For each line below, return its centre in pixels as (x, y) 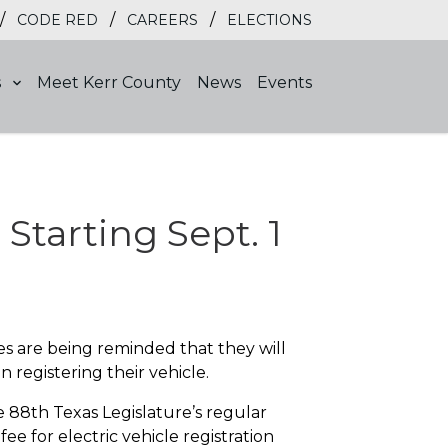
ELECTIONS (269, 20)
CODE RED (57, 20)
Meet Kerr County (109, 82)
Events (284, 82)
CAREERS (162, 20)
